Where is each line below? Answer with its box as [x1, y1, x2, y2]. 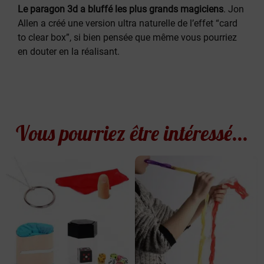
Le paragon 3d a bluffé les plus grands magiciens [18, 3, 223, 15]
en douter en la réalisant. [18, 45, 120, 57]
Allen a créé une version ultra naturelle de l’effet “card [18, 17, 237, 29]
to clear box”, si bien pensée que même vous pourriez [18, 31, 237, 43]
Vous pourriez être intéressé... [16, 120, 248, 147]
